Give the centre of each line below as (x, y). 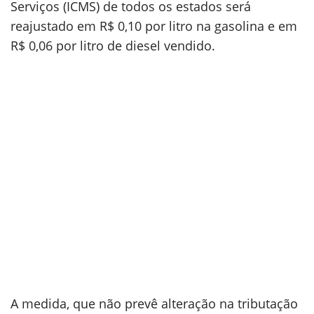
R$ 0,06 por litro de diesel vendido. (113, 46)
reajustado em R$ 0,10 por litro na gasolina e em (154, 26)
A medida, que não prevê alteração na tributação (154, 303)
